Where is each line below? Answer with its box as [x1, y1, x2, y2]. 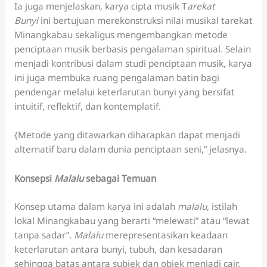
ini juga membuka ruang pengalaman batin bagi [14, 71, 219, 83]
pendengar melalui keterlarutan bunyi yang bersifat [14, 85, 235, 98]
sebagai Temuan [85, 172, 156, 184]
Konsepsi [14, 172, 54, 184]
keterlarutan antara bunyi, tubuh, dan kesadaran [14, 243, 222, 255]
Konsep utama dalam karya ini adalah [14, 200, 178, 212]
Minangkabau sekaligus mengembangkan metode [14, 28, 228, 41]
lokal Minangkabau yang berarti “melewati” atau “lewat [14, 214, 250, 226]
